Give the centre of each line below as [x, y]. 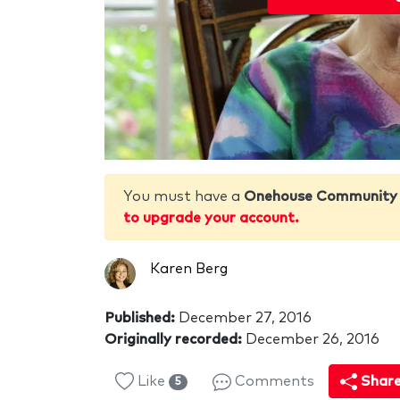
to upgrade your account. [211, 217]
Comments [272, 381]
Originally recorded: [173, 339]
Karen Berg [189, 268]
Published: [140, 317]
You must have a [183, 196]
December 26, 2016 [311, 339]
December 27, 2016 [243, 317]
